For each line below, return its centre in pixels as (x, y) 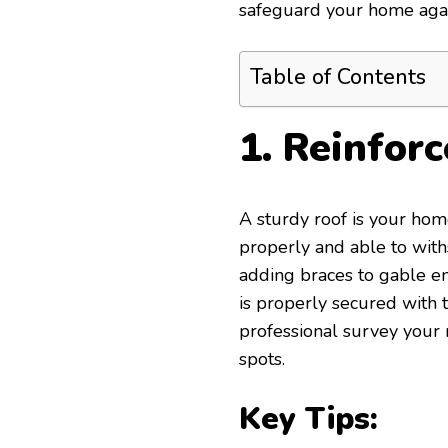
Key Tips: (308, 419)
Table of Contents (338, 77)
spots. (262, 359)
